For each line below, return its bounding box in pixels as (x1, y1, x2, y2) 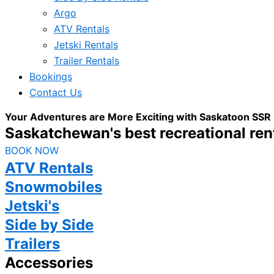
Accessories (5, 254, 93, 272)
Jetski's (5, 197, 59, 215)
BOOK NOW (5, 144, 59, 157)
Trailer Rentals (54, 54, 119, 67)
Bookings (29, 70, 72, 83)
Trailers (5, 235, 60, 253)
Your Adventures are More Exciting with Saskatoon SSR (5, 111, 271, 123)
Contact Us (29, 86, 82, 98)
